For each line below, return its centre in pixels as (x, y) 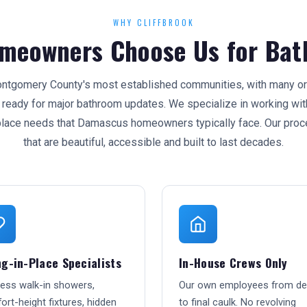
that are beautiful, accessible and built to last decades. (153, 142)
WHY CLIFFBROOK (153, 23)
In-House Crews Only (233, 262)
